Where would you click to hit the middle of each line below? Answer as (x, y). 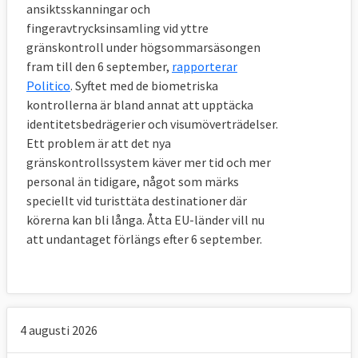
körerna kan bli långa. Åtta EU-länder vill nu (145, 220)
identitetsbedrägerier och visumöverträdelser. (152, 124)
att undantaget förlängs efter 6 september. (144, 239)
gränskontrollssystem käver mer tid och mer (149, 163)
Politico (48, 86)
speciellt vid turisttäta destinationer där (137, 201)
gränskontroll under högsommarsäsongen (143, 48)
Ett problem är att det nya (99, 143)
